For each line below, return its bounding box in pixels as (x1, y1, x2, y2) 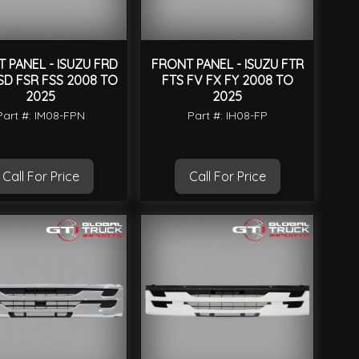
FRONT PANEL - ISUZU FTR (151, 56, 304, 73)
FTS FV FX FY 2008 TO (161, 72, 293, 89)
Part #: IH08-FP (187, 108, 268, 123)
